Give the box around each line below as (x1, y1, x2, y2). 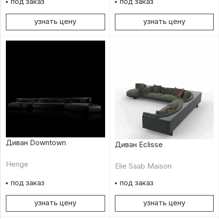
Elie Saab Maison (114, 161, 172, 171)
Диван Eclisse (114, 139, 163, 149)
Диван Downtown (6, 138, 66, 148)
